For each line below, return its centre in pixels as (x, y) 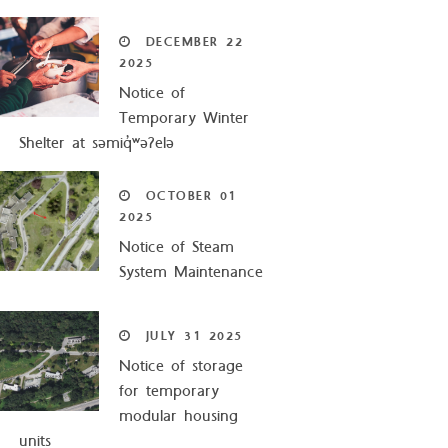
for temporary (169, 391)
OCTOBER (179, 196)
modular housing (179, 416)
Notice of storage (181, 366)
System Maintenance (191, 272)
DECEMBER (182, 42)
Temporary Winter (184, 118)
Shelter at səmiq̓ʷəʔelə (97, 143)
